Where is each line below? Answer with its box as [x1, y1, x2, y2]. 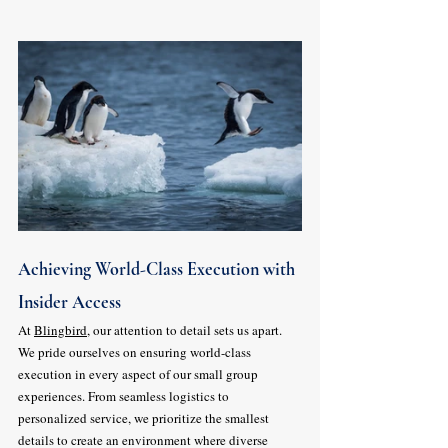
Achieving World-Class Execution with [18, 258, 299, 280]
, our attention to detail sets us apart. [87, 321, 285, 339]
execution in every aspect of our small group [18, 365, 261, 383]
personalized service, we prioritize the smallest [18, 409, 272, 427]
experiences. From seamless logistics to [18, 387, 232, 405]
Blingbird [34, 321, 87, 339]
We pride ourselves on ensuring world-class [18, 343, 254, 361]
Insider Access [18, 291, 121, 313]
